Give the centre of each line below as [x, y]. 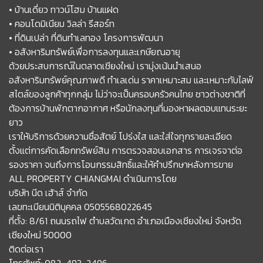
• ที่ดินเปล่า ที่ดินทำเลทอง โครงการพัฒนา [86, 37]
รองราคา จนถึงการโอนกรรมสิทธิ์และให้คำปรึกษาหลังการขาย [121, 164]
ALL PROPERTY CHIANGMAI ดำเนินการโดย [93, 178]
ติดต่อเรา [26, 249]
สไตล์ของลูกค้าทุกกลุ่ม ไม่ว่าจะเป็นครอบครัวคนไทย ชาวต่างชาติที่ [127, 94]
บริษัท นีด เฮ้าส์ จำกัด [48, 192]
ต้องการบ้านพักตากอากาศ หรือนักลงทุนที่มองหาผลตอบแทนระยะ [128, 108]
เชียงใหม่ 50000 [40, 235]
